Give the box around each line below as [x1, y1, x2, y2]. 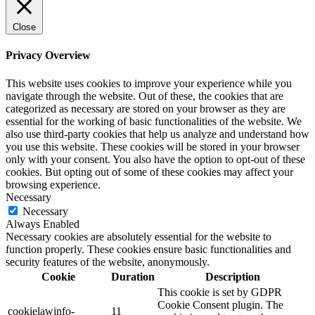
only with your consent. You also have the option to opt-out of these [6, 153, 305, 165]
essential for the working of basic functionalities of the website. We [6, 115, 302, 127]
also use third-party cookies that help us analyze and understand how [6, 127, 309, 140]
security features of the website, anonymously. [6, 255, 210, 268]
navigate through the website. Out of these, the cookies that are [6, 89, 283, 102]
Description [205, 270, 260, 283]
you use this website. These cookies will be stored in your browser [6, 140, 300, 153]
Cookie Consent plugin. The [157, 298, 283, 311]
